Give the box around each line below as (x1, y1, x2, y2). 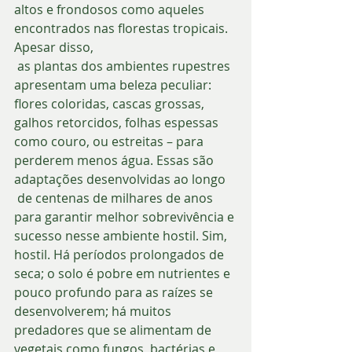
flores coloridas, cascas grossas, (14, 94, 207, 112)
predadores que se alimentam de (14, 321, 214, 339)
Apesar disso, (14, 38, 93, 56)
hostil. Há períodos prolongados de (14, 245, 227, 263)
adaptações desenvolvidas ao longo (14, 170, 225, 188)
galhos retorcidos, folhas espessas (14, 113, 222, 131)
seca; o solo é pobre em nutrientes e (14, 264, 233, 282)
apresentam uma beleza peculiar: (14, 75, 214, 93)
